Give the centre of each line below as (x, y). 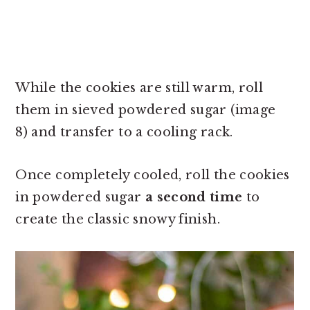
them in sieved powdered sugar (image (146, 110)
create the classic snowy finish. (118, 220)
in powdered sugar (80, 198)
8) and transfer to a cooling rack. (124, 133)
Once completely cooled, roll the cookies (153, 175)
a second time (194, 198)
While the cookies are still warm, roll (139, 88)
